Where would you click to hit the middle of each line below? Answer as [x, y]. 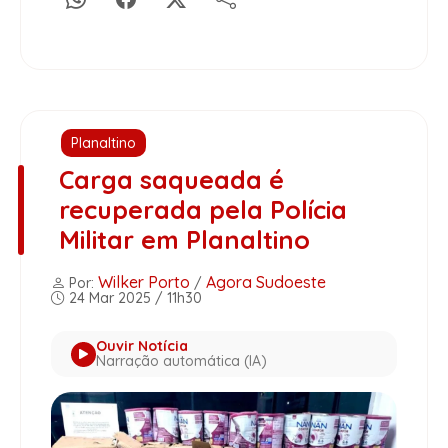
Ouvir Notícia [142, 346]
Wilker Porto [144, 282]
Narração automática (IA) [181, 361]
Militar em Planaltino [184, 240]
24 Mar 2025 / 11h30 [133, 298]
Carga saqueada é [171, 180]
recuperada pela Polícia [202, 210]
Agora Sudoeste [266, 282]
